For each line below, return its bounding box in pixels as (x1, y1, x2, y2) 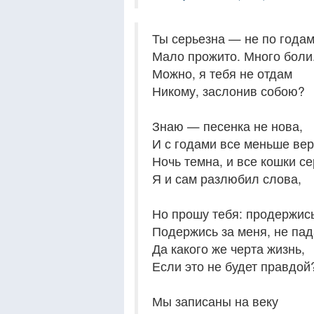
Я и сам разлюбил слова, (152, 170, 301, 187)
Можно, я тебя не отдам (152, 64, 292, 82)
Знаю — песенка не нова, (152, 117, 303, 135)
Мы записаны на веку (152, 292, 278, 310)
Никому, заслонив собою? (152, 82, 305, 100)
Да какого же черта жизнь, (152, 240, 305, 257)
